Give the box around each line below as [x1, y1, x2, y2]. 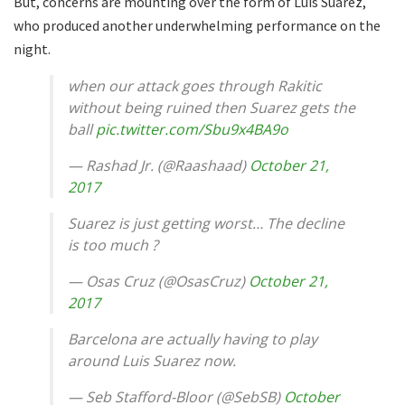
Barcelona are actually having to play [68, 328, 317, 349]
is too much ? [68, 234, 158, 255]
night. [14, 39, 51, 58]
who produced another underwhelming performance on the [14, 15, 381, 34]
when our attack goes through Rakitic [68, 75, 322, 96]
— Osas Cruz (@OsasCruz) [68, 270, 249, 291]
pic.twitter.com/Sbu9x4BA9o [96, 118, 288, 139]
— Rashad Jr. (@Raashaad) [68, 155, 250, 175]
